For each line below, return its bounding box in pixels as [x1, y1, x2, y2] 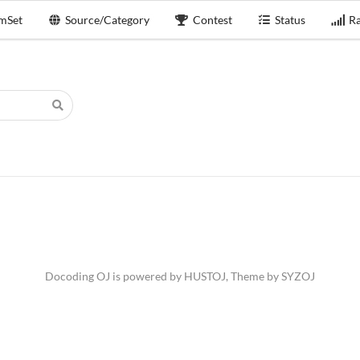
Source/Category [65, 12, 150, 27]
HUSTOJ [184, 269, 226, 283]
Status [275, 12, 306, 27]
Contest [192, 12, 232, 27]
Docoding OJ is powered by [45, 269, 184, 283]
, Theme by [226, 269, 281, 283]
